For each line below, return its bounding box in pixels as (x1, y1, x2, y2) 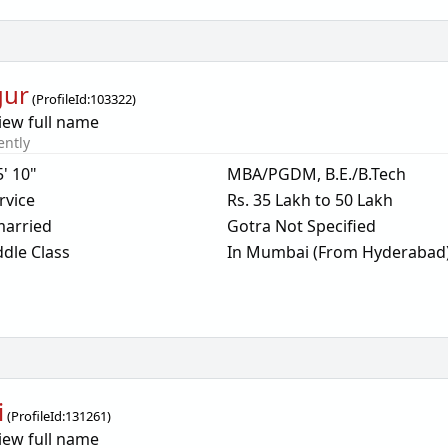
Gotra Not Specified (226, 215, 376, 237)
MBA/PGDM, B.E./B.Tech (226, 163, 406, 185)
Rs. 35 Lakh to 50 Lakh (226, 189, 393, 211)
